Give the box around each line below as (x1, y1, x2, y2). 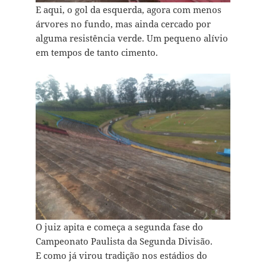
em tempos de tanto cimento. (35, 46, 158, 59)
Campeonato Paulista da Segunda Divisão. (35, 235, 213, 248)
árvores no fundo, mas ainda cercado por (35, 18, 211, 30)
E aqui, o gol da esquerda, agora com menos (35, 4, 221, 16)
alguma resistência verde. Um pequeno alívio (35, 32, 228, 45)
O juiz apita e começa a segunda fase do (35, 221, 203, 233)
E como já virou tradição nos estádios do (35, 249, 207, 262)
